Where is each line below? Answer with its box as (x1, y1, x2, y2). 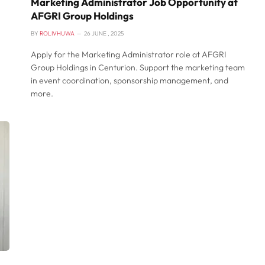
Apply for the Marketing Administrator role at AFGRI (31, 49, 226, 60)
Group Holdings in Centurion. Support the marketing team (31, 62, 245, 73)
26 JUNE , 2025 (84, 30, 124, 38)
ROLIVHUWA (40, 30, 75, 38)
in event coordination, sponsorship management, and (31, 75, 228, 86)
